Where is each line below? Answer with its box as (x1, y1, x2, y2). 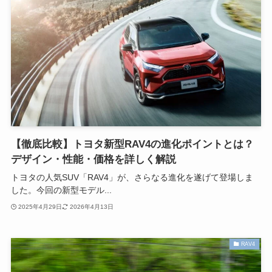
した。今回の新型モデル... (10, 185, 112, 195)
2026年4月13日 (69, 203, 114, 211)
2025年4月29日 (18, 203, 63, 211)
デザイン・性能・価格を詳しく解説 (10, 153, 176, 165)
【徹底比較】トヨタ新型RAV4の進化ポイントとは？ (10, 138, 254, 150)
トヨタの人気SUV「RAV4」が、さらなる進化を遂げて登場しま (10, 172, 253, 182)
